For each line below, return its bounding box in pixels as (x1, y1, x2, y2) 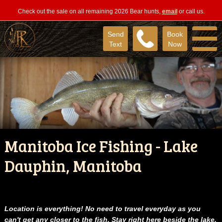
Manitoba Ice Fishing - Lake (4, 135, 198, 157)
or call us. (177, 8, 205, 15)
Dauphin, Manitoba (4, 155, 142, 176)
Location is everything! (4, 204, 85, 213)
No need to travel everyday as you (85, 204, 201, 213)
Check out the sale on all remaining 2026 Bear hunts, (17, 8, 162, 15)
